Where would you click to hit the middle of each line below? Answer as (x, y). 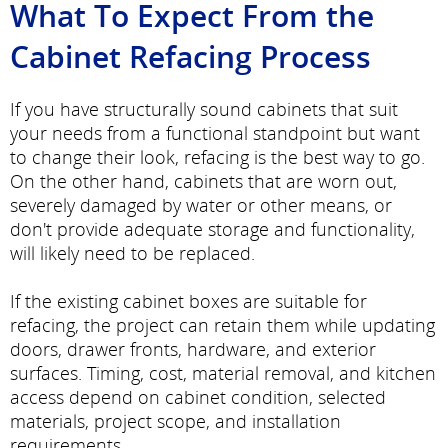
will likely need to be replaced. (132, 253)
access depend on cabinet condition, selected (198, 397)
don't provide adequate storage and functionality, (212, 229)
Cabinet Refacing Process (190, 57)
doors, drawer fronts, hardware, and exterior (193, 349)
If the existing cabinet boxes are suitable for (188, 301)
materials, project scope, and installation (175, 421)
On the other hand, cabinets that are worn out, (203, 181)
